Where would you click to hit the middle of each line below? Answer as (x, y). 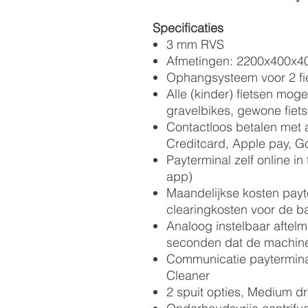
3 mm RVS (195, 44)
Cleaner (188, 275)
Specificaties (188, 28)
